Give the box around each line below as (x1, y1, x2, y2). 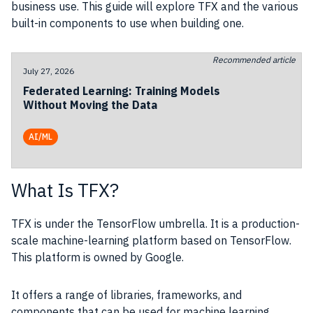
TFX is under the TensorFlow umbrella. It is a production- (11, 217, 300, 231)
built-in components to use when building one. (11, 16, 247, 30)
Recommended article (212, 54, 296, 65)
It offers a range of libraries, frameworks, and (11, 288, 242, 302)
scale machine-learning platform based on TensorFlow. (11, 233, 291, 247)
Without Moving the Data (23, 98, 157, 112)
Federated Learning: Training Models (23, 84, 220, 98)
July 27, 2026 (23, 66, 74, 76)
